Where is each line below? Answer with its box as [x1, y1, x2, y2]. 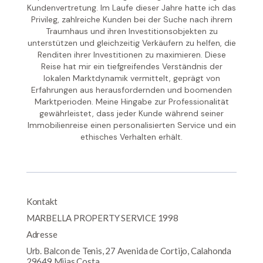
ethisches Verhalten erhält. [80, 131, 183, 143]
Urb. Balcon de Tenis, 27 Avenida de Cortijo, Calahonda [26, 245, 231, 257]
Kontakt [26, 196, 58, 207]
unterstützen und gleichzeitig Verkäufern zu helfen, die [27, 38, 236, 49]
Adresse [26, 229, 58, 240]
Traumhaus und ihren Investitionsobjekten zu [45, 26, 218, 37]
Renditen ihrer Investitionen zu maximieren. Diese [37, 49, 226, 60]
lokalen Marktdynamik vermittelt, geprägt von [43, 73, 220, 84]
